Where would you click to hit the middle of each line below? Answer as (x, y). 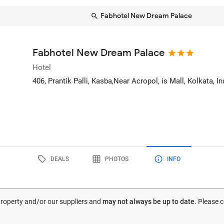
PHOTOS (116, 159)
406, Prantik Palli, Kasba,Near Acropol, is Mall (108, 81)
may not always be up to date (148, 201)
